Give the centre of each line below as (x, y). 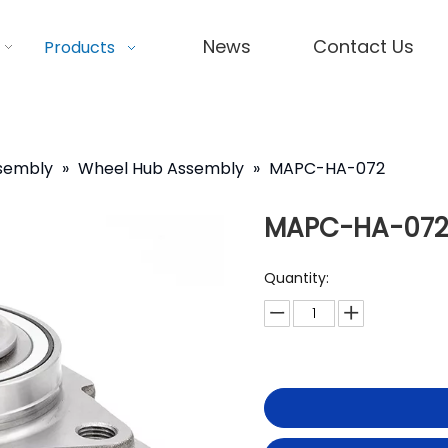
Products (79, 47)
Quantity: (296, 278)
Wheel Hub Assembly (161, 168)
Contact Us (363, 46)
